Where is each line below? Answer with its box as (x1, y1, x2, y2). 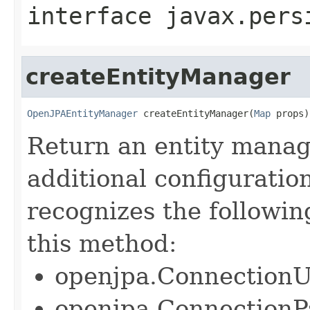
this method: (27, 229, 176, 257)
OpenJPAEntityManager (27, 107, 138, 119)
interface (27, 1, 165, 30)
